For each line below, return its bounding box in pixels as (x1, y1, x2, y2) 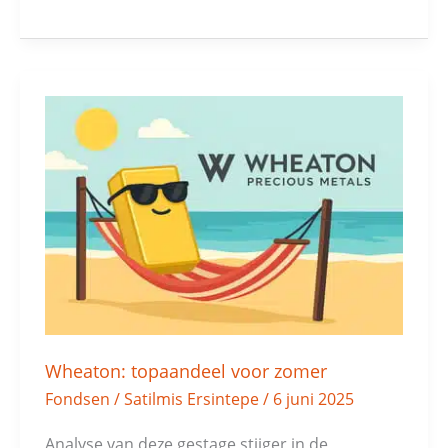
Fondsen (44, 386, 110, 410)
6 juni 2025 (272, 386, 354, 410)
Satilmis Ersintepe (123, 386, 263, 410)
